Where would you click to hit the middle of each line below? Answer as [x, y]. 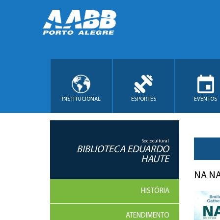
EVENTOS [206, 99]
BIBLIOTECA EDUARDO [123, 150]
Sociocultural [155, 141]
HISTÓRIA [155, 191]
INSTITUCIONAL [81, 99]
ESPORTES [143, 99]
